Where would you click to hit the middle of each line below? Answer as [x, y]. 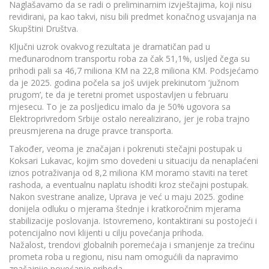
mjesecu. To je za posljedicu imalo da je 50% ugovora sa [120, 106]
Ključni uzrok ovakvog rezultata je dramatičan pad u [110, 46]
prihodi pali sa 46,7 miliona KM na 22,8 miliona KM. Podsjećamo [134, 70]
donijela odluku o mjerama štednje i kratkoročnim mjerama [125, 208]
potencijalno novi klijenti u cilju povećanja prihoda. [106, 232]
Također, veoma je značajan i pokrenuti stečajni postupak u [125, 148]
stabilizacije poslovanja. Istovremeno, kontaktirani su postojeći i [133, 220]
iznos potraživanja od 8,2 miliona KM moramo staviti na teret [128, 172]
